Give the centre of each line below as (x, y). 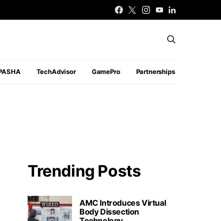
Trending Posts (84, 171)
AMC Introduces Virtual (123, 203)
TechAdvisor (56, 71)
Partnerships (155, 71)
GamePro (106, 71)
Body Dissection (109, 211)
